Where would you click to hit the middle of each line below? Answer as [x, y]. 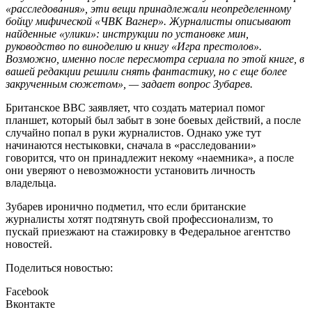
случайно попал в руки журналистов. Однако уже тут [133, 133]
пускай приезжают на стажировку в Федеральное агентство [148, 232]
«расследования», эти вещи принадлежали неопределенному [148, 9]
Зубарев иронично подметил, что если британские [126, 207]
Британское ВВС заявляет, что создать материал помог [135, 108]
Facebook [27, 292]
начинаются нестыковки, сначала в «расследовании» [131, 146]
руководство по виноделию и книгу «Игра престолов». [134, 47]
